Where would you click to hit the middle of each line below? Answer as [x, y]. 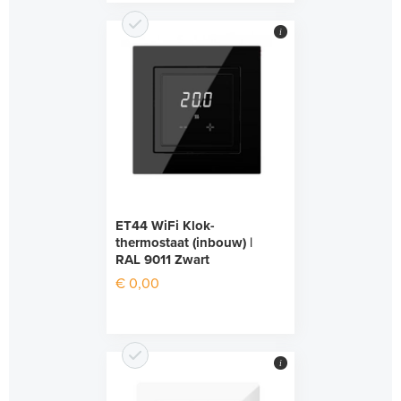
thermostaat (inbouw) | [184, 243]
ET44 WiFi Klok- [165, 226]
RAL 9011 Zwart [162, 260]
